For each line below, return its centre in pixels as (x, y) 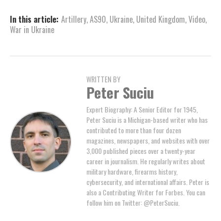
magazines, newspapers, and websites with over (148, 140)
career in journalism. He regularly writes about (146, 161)
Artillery (74, 19)
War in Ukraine (32, 30)
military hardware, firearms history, (132, 171)
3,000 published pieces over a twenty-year (141, 151)
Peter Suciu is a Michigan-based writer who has (147, 120)
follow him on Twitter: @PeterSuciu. (133, 203)
